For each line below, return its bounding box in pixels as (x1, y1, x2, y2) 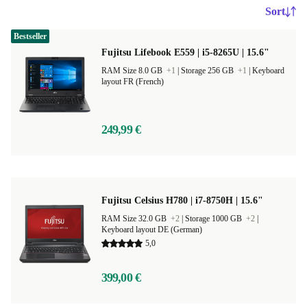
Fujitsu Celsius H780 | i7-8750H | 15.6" (101, 195, 263, 206)
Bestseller (14, 32, 47, 41)
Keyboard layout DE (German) (101, 225, 202, 234)
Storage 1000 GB (185, 214, 244, 223)
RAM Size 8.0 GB (101, 66, 164, 75)
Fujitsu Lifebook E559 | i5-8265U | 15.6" (101, 47, 269, 58)
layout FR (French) (101, 77, 164, 86)
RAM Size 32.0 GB (101, 214, 169, 223)
